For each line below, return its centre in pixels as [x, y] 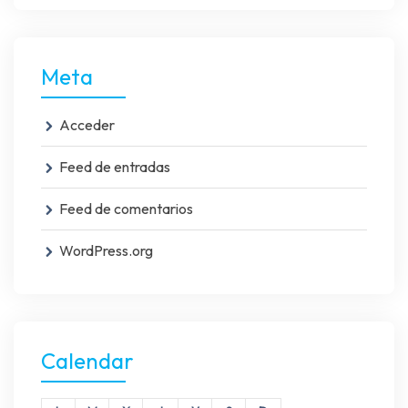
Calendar [87, 360]
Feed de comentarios [126, 208]
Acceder [87, 124]
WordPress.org [106, 250]
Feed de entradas [115, 166]
